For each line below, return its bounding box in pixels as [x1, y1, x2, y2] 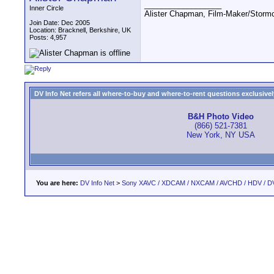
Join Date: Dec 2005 [29, 19, 90, 26]
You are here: [36, 179, 78, 187]
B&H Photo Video [188, 112, 254, 122]
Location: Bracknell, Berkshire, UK [29, 26, 131, 34]
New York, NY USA [187, 130, 255, 140]
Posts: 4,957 [29, 34, 67, 41]
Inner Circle [29, 4, 64, 12]
